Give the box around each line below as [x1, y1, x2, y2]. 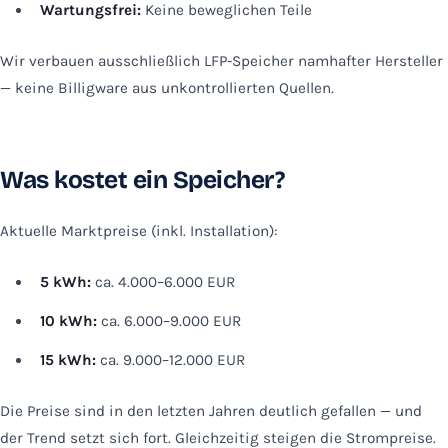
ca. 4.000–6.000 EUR [91, 272, 235, 291]
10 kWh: [40, 311, 97, 330]
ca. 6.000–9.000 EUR [97, 311, 241, 330]
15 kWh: [40, 350, 96, 369]
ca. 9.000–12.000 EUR [96, 350, 245, 369]
